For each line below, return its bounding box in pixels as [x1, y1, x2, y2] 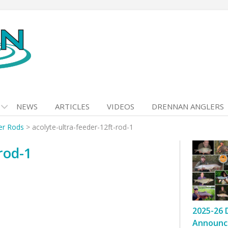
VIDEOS [107, 101, 134, 111]
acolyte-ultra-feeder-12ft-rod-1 [32, 122, 133, 132]
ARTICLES [55, 101, 90, 111]
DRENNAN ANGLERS [152, 101, 224, 111]
